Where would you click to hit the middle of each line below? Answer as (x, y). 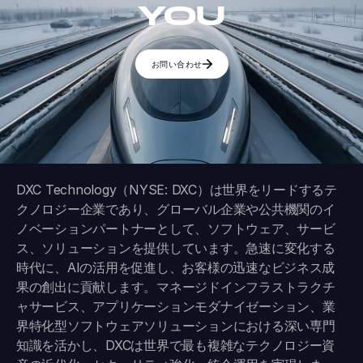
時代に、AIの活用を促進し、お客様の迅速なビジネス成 (176, 268)
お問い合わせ (177, 64)
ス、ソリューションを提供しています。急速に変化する (176, 248)
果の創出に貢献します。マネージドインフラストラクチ (176, 287)
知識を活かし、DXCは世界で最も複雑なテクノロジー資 (176, 346)
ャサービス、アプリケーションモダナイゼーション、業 (176, 307)
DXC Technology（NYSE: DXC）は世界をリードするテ (177, 190)
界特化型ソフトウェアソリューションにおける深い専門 (176, 326)
